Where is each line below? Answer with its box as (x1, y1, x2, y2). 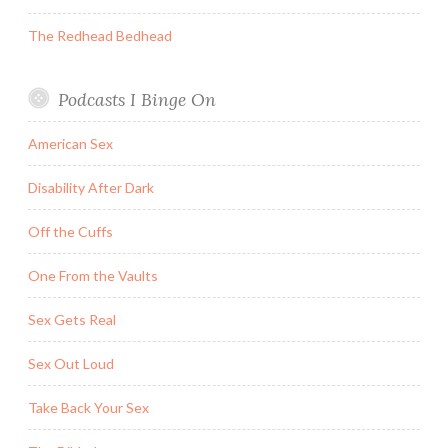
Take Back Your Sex (28, 398, 149, 416)
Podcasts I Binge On (57, 87, 216, 111)
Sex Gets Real (28, 310, 116, 328)
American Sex (28, 134, 113, 152)
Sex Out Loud (28, 354, 114, 372)
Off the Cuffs (28, 222, 113, 240)
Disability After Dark (28, 178, 154, 196)
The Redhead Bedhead (28, 26, 172, 44)
